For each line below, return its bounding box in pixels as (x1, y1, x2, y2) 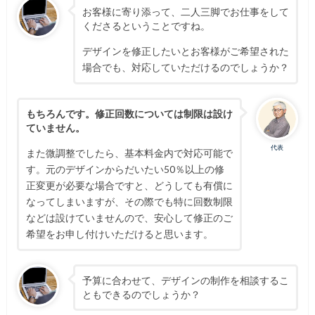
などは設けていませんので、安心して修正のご (25, 211, 233, 224)
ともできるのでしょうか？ (82, 288, 200, 300)
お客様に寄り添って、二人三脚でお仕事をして (82, 6, 289, 18)
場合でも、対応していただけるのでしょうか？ (82, 61, 289, 74)
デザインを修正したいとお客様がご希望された (82, 45, 289, 58)
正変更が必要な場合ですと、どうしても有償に (25, 179, 233, 191)
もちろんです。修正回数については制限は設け (25, 108, 233, 120)
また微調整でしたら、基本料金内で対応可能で (25, 146, 233, 159)
